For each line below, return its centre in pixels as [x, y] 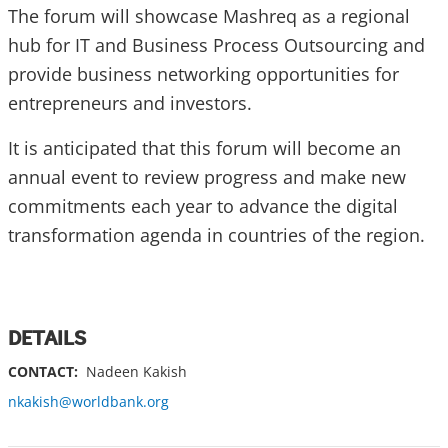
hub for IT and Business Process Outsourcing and [216, 44]
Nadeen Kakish [134, 371]
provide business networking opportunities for [203, 73]
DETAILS [47, 339]
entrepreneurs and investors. [132, 102]
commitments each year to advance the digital [203, 205]
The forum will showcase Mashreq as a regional [209, 15]
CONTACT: [43, 371]
